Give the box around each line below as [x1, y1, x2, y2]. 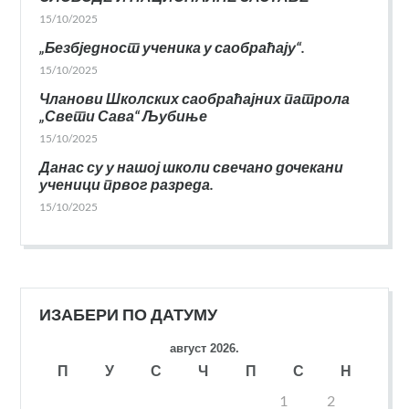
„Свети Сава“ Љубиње [39, 106, 208, 124]
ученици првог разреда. [39, 174, 215, 193]
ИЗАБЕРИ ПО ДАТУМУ [39, 305, 218, 326]
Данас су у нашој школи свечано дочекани [39, 157, 344, 175]
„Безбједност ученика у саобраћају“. [39, 37, 306, 56]
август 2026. [170, 341, 239, 356]
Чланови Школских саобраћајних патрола [39, 89, 351, 107]
